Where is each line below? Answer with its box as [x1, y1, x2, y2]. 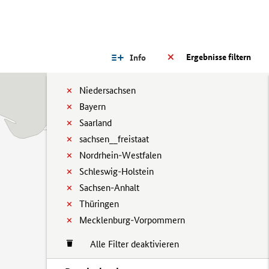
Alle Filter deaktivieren [78, 238, 179, 250]
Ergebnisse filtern [186, 52, 251, 62]
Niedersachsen [79, 85, 136, 96]
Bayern [79, 101, 106, 112]
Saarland [79, 117, 112, 128]
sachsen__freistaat [79, 133, 149, 145]
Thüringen [79, 198, 119, 210]
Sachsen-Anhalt [79, 182, 139, 193]
